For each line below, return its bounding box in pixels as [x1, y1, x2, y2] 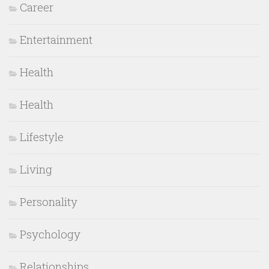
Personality [20, 194, 77, 210]
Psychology [20, 226, 80, 242]
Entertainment [20, 32, 92, 47]
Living [20, 162, 52, 177]
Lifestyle [20, 129, 64, 145]
